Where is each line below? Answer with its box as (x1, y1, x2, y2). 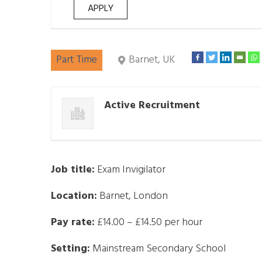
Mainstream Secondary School (90, 240, 226, 258)
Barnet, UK (129, 51, 175, 69)
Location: (51, 188, 97, 205)
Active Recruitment (104, 97, 200, 115)
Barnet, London (97, 188, 168, 205)
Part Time (56, 51, 97, 69)
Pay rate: (51, 214, 95, 232)
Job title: (51, 161, 95, 179)
